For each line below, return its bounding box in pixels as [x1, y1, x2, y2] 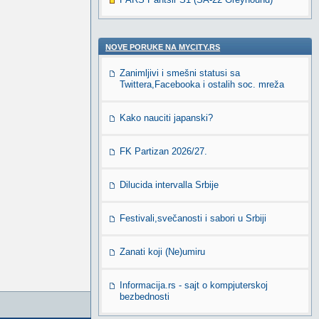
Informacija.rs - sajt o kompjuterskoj [120, 280, 268, 291]
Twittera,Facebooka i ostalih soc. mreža [120, 79, 284, 90]
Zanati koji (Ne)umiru [120, 246, 205, 257]
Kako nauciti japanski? [120, 113, 213, 123]
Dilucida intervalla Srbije [120, 179, 219, 190]
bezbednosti [120, 291, 169, 302]
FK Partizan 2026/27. [120, 146, 207, 157]
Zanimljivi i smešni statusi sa [120, 68, 240, 78]
